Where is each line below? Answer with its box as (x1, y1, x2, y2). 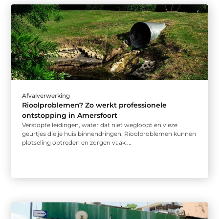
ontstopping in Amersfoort (22, 111, 118, 120)
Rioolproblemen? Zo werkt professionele (22, 101, 167, 110)
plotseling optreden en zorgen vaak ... (22, 139, 132, 147)
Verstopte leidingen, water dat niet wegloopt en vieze (22, 121, 178, 129)
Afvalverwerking (22, 92, 70, 100)
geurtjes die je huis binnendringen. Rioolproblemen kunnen (22, 130, 197, 138)
